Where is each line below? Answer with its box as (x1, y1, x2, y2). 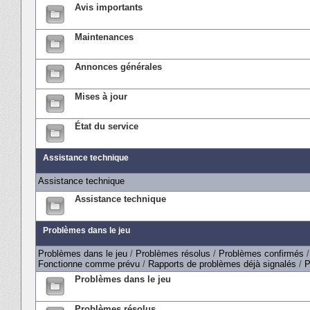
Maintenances (75, 31, 134, 42)
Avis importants (75, 1, 143, 12)
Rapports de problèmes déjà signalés (148, 259, 296, 269)
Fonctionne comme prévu (38, 259, 140, 269)
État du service (75, 120, 138, 131)
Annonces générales (75, 61, 162, 72)
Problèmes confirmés (219, 248, 307, 259)
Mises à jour (75, 91, 127, 102)
